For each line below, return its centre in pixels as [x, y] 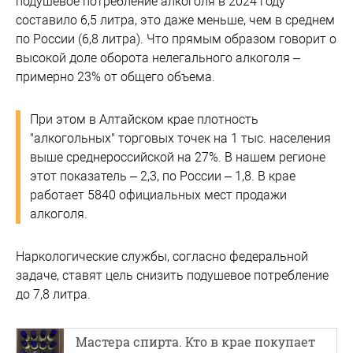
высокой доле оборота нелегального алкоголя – [158, 58]
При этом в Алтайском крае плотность [144, 119]
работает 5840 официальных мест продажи [158, 195]
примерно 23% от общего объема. [115, 76]
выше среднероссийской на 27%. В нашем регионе [178, 157]
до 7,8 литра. [53, 294]
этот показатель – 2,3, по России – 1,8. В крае [163, 176]
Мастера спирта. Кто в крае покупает [195, 341]
